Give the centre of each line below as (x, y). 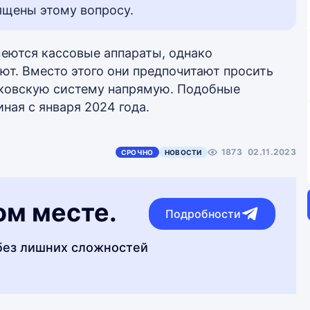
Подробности (203, 214)
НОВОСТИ (183, 152)
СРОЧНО (137, 152)
